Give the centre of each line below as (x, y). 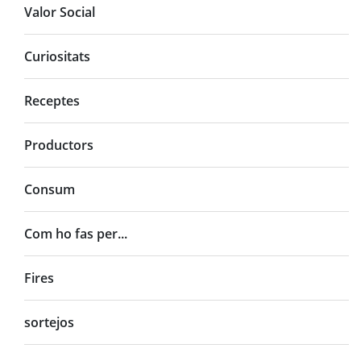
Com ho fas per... (76, 233)
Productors (59, 145)
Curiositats (57, 56)
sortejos (49, 322)
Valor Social (60, 12)
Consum (50, 189)
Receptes (52, 100)
